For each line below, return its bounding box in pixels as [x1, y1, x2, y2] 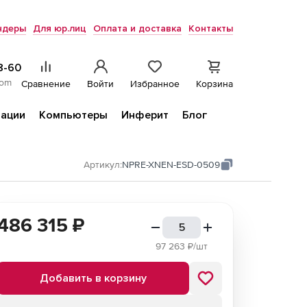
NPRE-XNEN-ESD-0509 [122, 159, 221, 170]
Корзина [196, 78, 233, 89]
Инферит [121, 108, 169, 122]
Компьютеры [39, 108, 108, 122]
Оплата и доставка [93, 23, 182, 34]
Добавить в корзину [40, 271, 147, 285]
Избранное [130, 78, 180, 89]
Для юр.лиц [33, 23, 86, 34]
